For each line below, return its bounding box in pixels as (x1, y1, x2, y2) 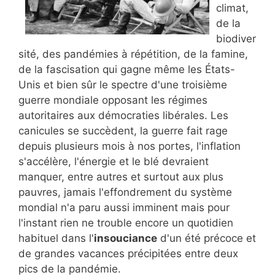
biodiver (216, 33, 256, 45)
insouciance (94, 232, 157, 245)
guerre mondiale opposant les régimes (18, 94, 207, 107)
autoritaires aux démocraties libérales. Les (18, 109, 228, 122)
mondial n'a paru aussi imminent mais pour (18, 201, 230, 214)
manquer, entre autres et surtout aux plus (18, 171, 223, 184)
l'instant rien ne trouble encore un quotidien (18, 217, 233, 230)
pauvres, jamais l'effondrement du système (18, 186, 232, 199)
